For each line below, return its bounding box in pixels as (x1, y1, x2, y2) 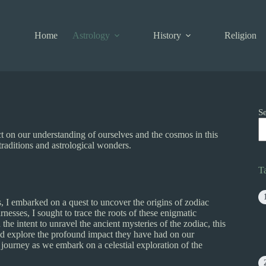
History (153, 30, 182, 40)
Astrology (72, 30, 110, 40)
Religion (224, 30, 257, 40)
